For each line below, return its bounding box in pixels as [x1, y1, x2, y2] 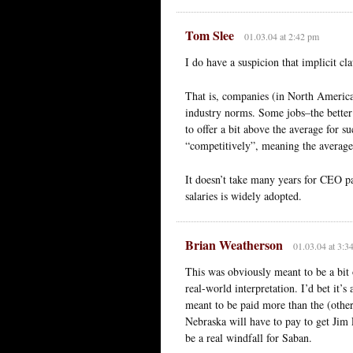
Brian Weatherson [185, 235, 283, 254]
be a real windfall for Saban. [185, 329, 312, 345]
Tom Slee [185, 25, 234, 44]
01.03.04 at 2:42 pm [243, 29, 319, 43]
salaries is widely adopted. [185, 188, 302, 203]
